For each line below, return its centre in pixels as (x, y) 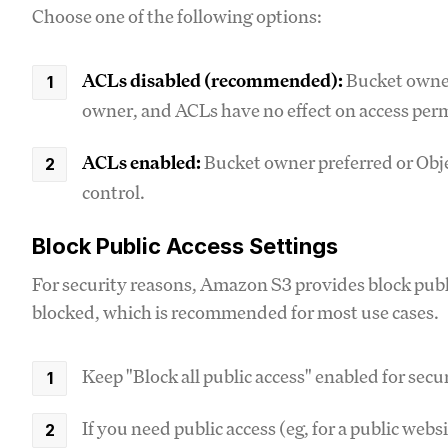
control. (113, 191)
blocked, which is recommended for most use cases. (235, 311)
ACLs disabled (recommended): (212, 79)
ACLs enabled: (141, 161)
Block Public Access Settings (185, 245)
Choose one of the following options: (177, 15)
